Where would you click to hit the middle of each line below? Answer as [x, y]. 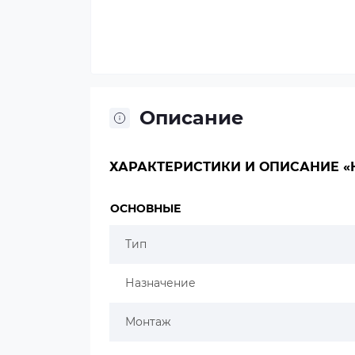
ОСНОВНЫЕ [145, 208]
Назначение [160, 283]
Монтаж [148, 322]
